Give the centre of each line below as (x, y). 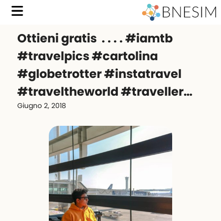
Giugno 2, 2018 (42, 106)
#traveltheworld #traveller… (105, 92)
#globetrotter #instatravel (99, 74)
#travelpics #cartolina (88, 56)
